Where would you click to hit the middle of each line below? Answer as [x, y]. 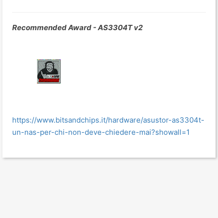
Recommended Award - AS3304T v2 [77, 27]
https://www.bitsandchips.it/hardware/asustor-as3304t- [108, 120]
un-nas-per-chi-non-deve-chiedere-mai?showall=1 [101, 132]
